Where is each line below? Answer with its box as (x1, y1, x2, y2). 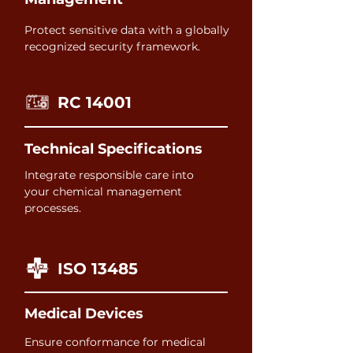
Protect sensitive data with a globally (24, 23, 229, 37)
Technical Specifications (24, 140, 203, 158)
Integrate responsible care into (24, 168, 194, 182)
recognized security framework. (24, 39, 200, 54)
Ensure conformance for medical (24, 335, 206, 349)
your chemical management (24, 184, 182, 199)
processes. (24, 201, 81, 215)
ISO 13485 (58, 259, 138, 278)
